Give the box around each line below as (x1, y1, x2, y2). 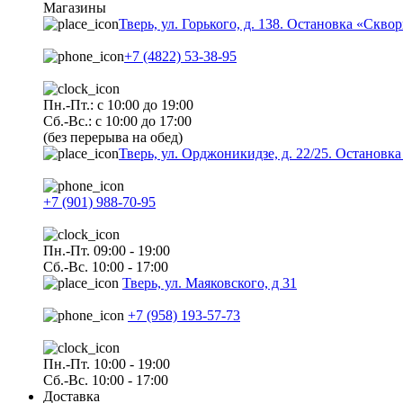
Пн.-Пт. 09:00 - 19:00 (43, 242, 170, 258)
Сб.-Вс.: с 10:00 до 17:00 (43, 112, 192, 129)
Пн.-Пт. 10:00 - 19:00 (43, 355, 170, 372)
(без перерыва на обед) (43, 129, 183, 145)
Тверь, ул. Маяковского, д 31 (122, 274, 297, 291)
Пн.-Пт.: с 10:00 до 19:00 (43, 96, 193, 112)
